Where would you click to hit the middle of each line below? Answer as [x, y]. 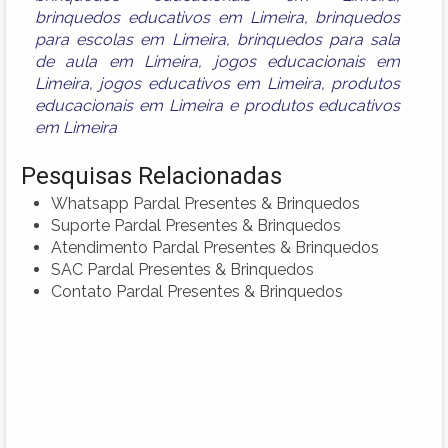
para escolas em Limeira [130, 39]
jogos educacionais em [307, 61]
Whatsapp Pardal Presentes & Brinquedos [205, 203]
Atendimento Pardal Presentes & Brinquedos [215, 247]
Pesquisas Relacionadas [151, 175]
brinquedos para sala [318, 39]
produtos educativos [322, 105]
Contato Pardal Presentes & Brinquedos [197, 291]
